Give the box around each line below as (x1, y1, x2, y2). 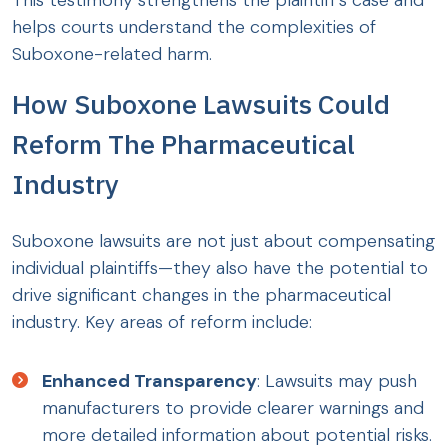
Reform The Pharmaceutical (12, 126, 355, 162)
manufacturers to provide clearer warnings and (42, 396, 424, 421)
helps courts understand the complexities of (12, 15, 376, 40)
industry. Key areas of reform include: (12, 310, 312, 335)
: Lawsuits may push (257, 369, 417, 394)
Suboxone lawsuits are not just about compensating (12, 229, 435, 254)
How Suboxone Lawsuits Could (12, 86, 390, 122)
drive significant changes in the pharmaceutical (12, 283, 391, 308)
